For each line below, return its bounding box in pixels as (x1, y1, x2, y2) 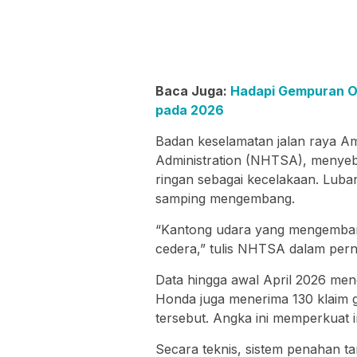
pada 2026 (155, 102, 224, 119)
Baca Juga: (155, 83, 230, 100)
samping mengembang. (155, 190, 295, 207)
